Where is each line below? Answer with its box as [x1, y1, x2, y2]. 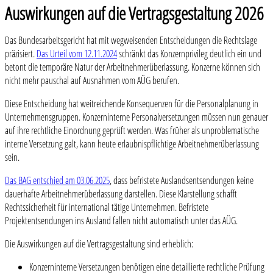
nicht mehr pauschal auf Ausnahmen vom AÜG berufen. [5, 74, 179, 88]
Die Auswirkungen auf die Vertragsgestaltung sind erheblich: [5, 237, 193, 251]
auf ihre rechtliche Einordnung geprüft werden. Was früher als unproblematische [5, 124, 259, 138]
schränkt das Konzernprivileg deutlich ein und [117, 47, 261, 61]
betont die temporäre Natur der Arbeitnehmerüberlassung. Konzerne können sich [5, 60, 260, 74]
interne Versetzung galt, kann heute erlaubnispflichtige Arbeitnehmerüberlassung [5, 137, 259, 151]
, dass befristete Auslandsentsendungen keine [110, 174, 253, 188]
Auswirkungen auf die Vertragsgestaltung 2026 [5, 1, 264, 26]
